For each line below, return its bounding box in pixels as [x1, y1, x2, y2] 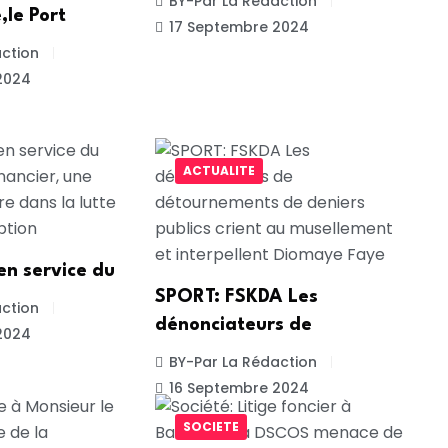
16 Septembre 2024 [168, 377, 309, 398]
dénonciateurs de [154, 315, 312, 334]
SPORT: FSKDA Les [154, 287, 318, 306]
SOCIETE [182, 418, 239, 436]
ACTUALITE [182, 161, 255, 179]
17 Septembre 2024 [168, 17, 309, 38]
